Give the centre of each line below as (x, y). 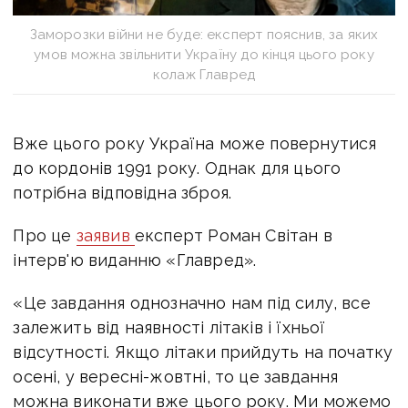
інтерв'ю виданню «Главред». (135, 260)
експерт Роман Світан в (233, 235)
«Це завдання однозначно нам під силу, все (192, 302)
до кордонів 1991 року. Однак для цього (177, 168)
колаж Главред (204, 74)
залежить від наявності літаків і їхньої (169, 327)
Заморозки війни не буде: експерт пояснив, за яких (204, 34)
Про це (45, 235)
